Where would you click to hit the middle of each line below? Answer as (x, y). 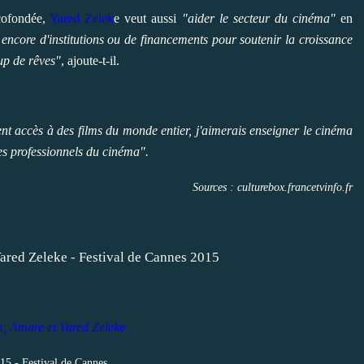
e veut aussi (148, 18)
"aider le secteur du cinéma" (258, 18)
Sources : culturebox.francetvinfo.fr (273, 187)
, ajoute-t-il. (90, 60)
